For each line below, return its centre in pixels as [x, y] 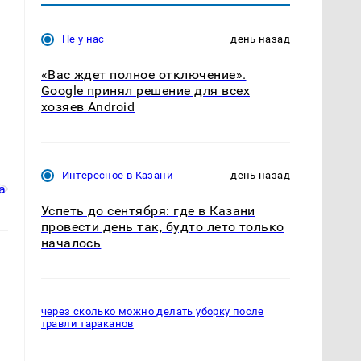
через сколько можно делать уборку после [152, 312]
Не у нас [83, 39]
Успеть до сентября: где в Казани [148, 210]
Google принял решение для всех [145, 90]
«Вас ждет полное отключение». [143, 74]
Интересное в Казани [117, 175]
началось [71, 243]
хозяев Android [88, 106]
